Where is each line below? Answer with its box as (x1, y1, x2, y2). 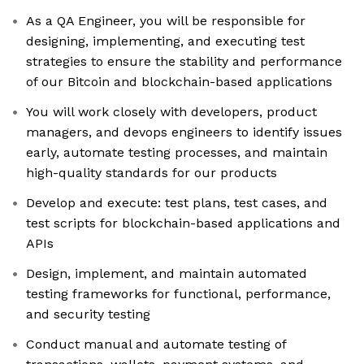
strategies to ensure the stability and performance (26, 54, 342, 70)
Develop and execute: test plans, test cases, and (26, 195, 327, 211)
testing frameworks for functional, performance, (26, 286, 331, 302)
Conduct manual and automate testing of (26, 336, 287, 353)
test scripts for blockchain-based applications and (26, 215, 340, 232)
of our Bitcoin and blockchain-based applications (26, 74, 332, 90)
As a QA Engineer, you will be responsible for (26, 13, 305, 29)
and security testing (26, 306, 150, 323)
